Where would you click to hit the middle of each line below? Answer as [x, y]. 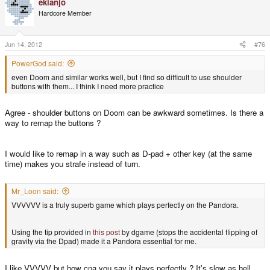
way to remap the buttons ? [53, 123]
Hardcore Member [65, 13]
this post [106, 231]
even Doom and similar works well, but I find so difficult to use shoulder [127, 77]
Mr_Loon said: [35, 190]
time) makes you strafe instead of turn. [73, 164]
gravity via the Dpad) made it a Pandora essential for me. [104, 240]
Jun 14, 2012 [24, 44]
